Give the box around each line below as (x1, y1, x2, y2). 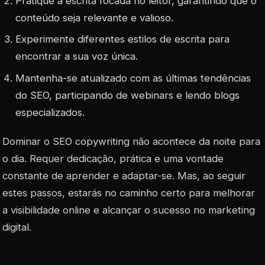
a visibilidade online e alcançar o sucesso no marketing (2, 203, 255, 216)
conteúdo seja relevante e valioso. (15, 12, 174, 24)
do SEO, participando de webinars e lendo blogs (15, 89, 240, 101)
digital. (2, 221, 31, 233)
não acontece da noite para (130, 135, 260, 147)
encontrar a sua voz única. (15, 50, 138, 63)
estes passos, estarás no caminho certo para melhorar (2, 186, 255, 199)
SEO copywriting (53, 135, 130, 147)
